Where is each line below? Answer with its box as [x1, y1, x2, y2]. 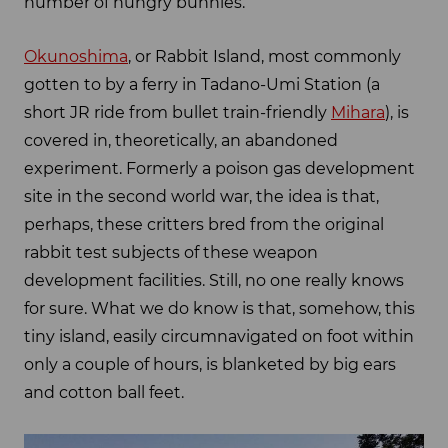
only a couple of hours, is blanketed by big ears [24, 355, 396, 375]
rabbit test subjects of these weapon [24, 243, 318, 263]
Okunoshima [24, 47, 128, 67]
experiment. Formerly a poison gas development [24, 159, 415, 179]
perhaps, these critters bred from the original [24, 215, 384, 235]
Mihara [331, 103, 385, 123]
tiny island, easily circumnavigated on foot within [24, 327, 414, 347]
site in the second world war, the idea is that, [24, 187, 379, 207]
